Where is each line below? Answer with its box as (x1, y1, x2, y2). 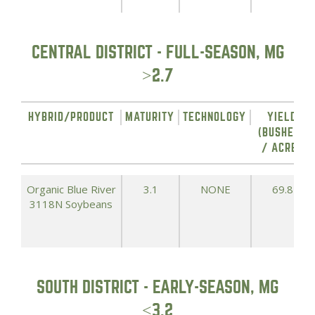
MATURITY (125, 111, 174, 123)
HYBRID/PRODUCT (27, 111, 114, 123)
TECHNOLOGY (183, 111, 246, 123)
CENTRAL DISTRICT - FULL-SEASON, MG (31, 44, 284, 61)
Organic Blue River (26, 182, 116, 196)
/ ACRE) (262, 142, 302, 154)
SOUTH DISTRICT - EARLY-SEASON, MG (37, 278, 278, 296)
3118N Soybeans (30, 197, 112, 211)
